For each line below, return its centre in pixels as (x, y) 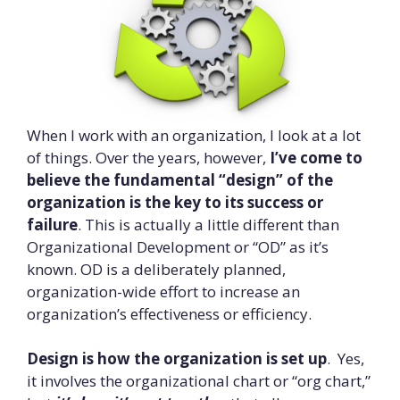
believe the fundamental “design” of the (180, 179)
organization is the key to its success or (175, 202)
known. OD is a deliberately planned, (156, 269)
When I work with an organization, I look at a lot (194, 135)
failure (52, 224)
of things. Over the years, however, (148, 157)
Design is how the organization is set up (177, 359)
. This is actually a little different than (208, 224)
